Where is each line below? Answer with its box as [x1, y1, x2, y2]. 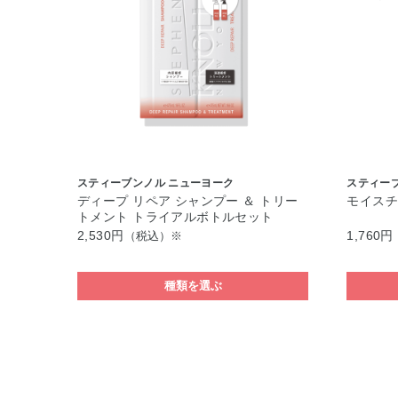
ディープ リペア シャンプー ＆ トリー [77, 194, 298, 208]
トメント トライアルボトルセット [77, 210, 274, 224]
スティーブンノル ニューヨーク [77, 177, 235, 189]
